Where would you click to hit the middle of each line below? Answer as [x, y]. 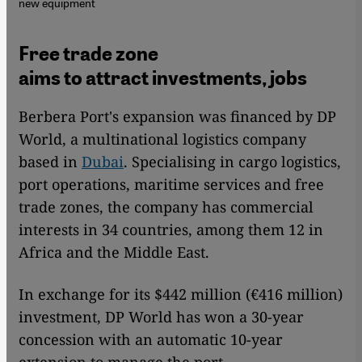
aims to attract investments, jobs [163, 78]
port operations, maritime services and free [171, 185]
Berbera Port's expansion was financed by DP [177, 117]
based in [50, 162]
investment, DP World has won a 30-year [161, 317]
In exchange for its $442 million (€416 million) [181, 295]
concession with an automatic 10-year [151, 340]
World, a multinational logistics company [162, 139]
